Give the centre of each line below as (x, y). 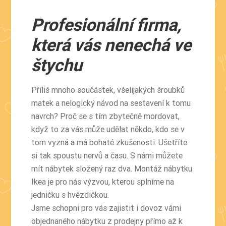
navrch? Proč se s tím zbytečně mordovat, (106, 116)
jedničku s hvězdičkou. (70, 194)
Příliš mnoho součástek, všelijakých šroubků (108, 90)
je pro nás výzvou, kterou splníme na (110, 181)
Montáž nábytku (163, 168)
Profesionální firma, (106, 24)
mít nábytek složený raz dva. (83, 168)
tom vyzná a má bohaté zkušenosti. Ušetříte (109, 142)
